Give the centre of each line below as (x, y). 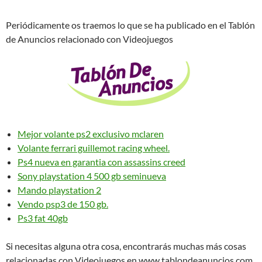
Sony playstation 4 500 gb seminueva (92, 175)
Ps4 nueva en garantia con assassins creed (101, 161)
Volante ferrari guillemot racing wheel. (94, 147)
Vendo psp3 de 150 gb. (63, 204)
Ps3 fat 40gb (43, 218)
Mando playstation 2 (59, 189)
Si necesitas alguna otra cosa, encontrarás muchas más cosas (126, 246)
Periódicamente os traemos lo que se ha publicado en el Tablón (130, 25)
